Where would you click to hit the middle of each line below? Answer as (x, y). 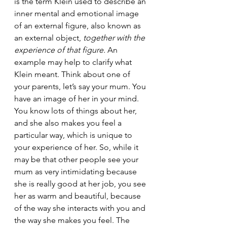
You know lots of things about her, (77, 110)
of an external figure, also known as (79, 25)
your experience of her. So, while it (77, 147)
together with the (115, 37)
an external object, (49, 37)
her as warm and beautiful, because (79, 196)
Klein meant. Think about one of (73, 74)
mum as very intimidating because (77, 171)
